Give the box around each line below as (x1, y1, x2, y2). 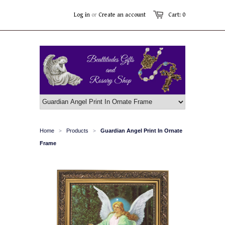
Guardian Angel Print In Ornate (100, 127, 182, 134)
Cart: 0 (168, 12, 185, 18)
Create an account (98, 12, 146, 18)
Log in (74, 12, 90, 18)
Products (66, 127, 88, 134)
